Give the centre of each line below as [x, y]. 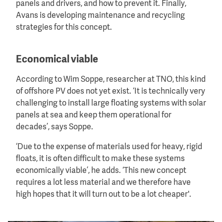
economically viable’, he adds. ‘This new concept [101, 171]
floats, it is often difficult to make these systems [100, 159]
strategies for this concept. [64, 28]
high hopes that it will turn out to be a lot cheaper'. [104, 194]
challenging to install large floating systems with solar [111, 103]
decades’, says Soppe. [55, 127]
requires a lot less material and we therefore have [103, 183]
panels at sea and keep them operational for [94, 115]
